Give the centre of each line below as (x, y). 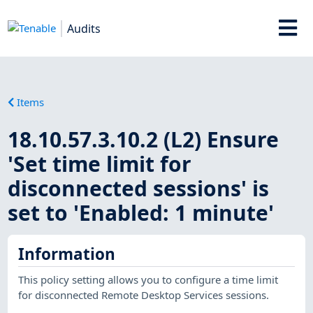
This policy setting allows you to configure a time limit (148, 279)
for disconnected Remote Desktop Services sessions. (144, 294)
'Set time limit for (100, 163)
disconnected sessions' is (139, 188)
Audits (84, 28)
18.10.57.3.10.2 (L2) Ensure (144, 139)
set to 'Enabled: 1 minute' (141, 212)
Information (67, 254)
